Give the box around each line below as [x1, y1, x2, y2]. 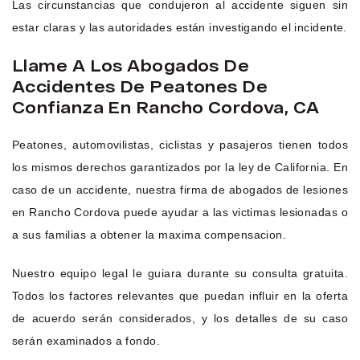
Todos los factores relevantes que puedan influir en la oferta [12, 289, 348, 303]
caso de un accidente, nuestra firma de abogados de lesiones [12, 183, 348, 197]
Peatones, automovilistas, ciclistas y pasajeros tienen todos [12, 138, 348, 152]
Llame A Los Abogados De [12, 55, 250, 76]
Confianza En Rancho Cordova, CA [12, 97, 320, 117]
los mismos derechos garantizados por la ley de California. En [12, 161, 348, 174]
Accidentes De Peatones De [12, 76, 268, 96]
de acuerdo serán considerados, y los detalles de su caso [12, 312, 348, 325]
